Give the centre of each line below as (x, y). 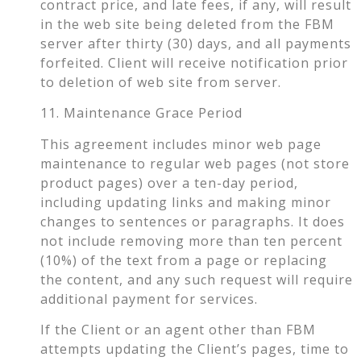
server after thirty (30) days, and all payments (196, 43)
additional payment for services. (149, 299)
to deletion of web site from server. (161, 82)
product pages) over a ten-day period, (169, 183)
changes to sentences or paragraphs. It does (193, 221)
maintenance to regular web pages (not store (195, 163)
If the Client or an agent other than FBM (178, 330)
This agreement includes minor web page (181, 144)
